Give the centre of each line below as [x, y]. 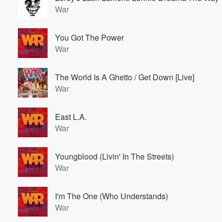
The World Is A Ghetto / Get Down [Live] [125, 77]
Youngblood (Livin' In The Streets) [114, 156]
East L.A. [71, 117]
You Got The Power [89, 37]
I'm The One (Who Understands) [111, 196]
